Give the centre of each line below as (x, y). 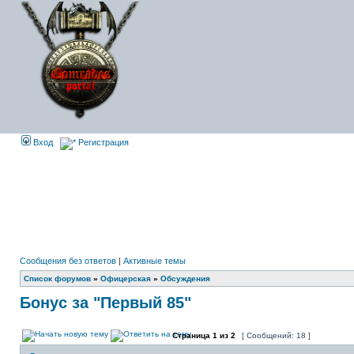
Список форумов (57, 279)
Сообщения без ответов (68, 261)
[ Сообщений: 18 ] (276, 335)
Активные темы (154, 261)
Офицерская (126, 279)
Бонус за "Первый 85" (105, 303)
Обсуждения (185, 279)
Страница (191, 335)
